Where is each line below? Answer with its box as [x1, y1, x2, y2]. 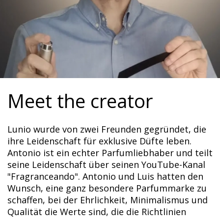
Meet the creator [7, 88, 153, 114]
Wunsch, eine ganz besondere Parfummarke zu [7, 182, 207, 194]
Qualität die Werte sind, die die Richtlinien [7, 206, 186, 218]
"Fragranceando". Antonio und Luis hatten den [7, 170, 203, 183]
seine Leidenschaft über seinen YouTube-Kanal [7, 159, 205, 171]
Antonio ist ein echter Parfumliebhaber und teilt [7, 147, 213, 159]
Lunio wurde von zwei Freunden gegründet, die [7, 123, 206, 136]
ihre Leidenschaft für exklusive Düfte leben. [7, 135, 192, 147]
